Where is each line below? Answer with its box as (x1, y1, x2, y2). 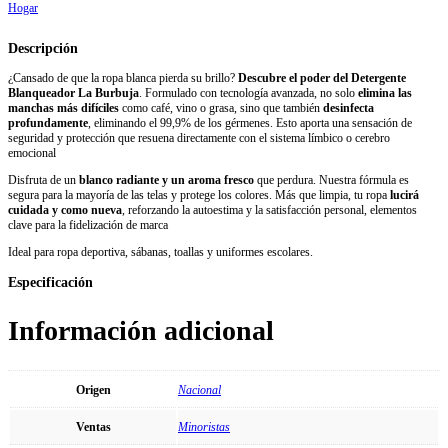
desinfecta (323, 101, 374, 116)
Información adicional (8, 314, 274, 346)
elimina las (358, 86, 412, 101)
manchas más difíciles (8, 101, 119, 116)
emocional (8, 146, 56, 161)
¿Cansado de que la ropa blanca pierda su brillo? (8, 71, 238, 86)
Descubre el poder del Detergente (238, 71, 406, 86)
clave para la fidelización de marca (8, 218, 168, 233)
